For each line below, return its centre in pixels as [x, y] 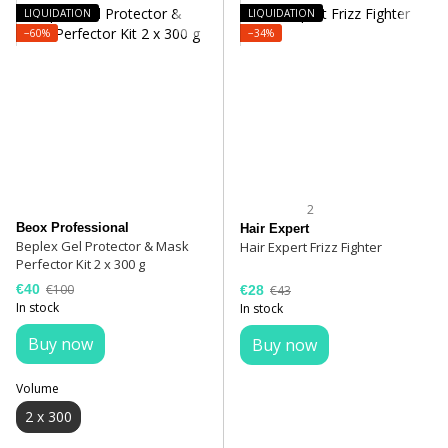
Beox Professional [72, 228]
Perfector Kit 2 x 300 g [80, 264]
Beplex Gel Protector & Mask [102, 246]
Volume [37, 388]
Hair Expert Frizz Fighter [311, 247]
